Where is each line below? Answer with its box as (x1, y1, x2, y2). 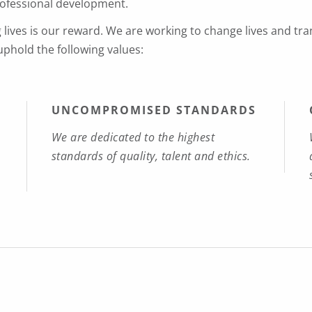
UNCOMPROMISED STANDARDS (51, 102, 256, 118)
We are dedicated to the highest (51, 130, 215, 145)
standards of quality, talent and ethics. (51, 148, 251, 164)
